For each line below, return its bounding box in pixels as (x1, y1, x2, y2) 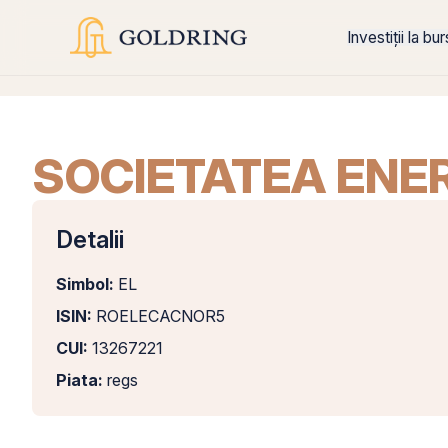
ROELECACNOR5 (92, 306, 225, 326)
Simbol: (56, 274, 114, 294)
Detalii (56, 225, 124, 254)
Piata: (56, 370, 103, 390)
